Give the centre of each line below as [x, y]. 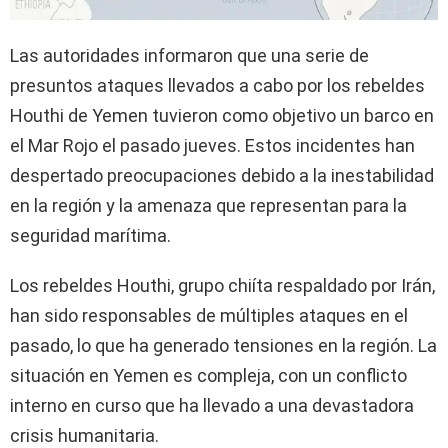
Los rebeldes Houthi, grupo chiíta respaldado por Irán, [222, 285]
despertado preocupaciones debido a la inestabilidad [222, 175]
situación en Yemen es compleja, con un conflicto [208, 375]
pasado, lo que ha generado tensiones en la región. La [223, 345]
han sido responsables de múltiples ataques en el [209, 315]
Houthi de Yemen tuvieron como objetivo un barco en [222, 115]
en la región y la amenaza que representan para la [208, 205]
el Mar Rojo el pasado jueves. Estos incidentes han [212, 145]
